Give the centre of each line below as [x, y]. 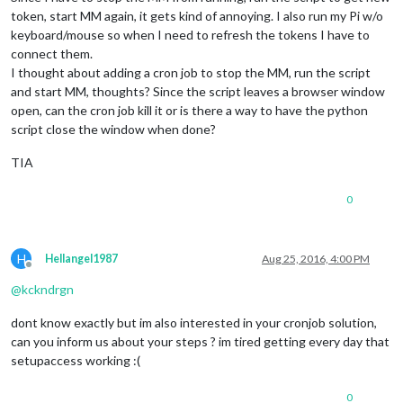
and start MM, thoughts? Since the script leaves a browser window [198, 91]
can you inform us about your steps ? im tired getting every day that [200, 341]
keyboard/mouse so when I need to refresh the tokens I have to [190, 34]
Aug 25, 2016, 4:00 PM [316, 258]
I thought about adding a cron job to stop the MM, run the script [191, 72]
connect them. [52, 53]
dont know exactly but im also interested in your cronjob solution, [194, 322]
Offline [45, 271]
